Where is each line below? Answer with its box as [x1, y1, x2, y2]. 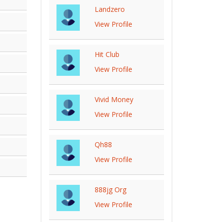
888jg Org [94, 185, 126, 194]
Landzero [94, 4, 125, 14]
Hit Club [94, 50, 119, 59]
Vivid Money [94, 95, 133, 104]
